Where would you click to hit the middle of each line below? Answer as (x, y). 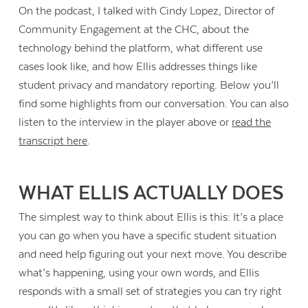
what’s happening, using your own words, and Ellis (139, 273)
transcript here (53, 141)
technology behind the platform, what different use (141, 48)
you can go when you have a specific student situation (148, 235)
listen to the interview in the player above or (125, 123)
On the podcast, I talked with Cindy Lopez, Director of (147, 11)
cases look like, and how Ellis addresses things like (138, 67)
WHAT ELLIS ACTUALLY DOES (152, 193)
